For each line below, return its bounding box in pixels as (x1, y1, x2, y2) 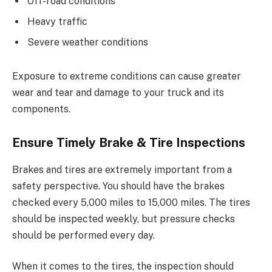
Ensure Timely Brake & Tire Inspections (12, 135, 245, 151)
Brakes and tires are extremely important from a (12, 163, 232, 175)
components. (12, 103, 70, 115)
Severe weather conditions (27, 36, 148, 48)
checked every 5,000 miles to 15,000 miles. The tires (12, 196, 250, 208)
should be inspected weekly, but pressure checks (12, 212, 235, 225)
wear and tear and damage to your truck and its (12, 86, 224, 98)
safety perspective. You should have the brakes (12, 180, 225, 192)
